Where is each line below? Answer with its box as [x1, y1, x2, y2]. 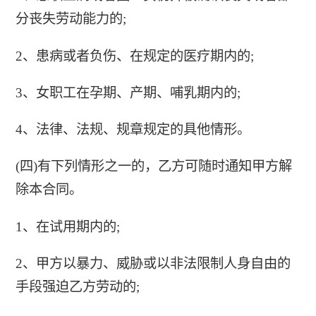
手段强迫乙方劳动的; [15, 279, 140, 294]
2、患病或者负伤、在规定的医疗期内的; [15, 48, 254, 63]
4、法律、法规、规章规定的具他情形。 [15, 122, 250, 138]
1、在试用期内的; [15, 219, 120, 234]
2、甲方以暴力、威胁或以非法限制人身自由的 [15, 255, 291, 271]
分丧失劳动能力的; [15, 11, 126, 27]
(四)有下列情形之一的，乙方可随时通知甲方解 [15, 159, 292, 174]
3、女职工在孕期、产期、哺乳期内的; [15, 85, 241, 100]
